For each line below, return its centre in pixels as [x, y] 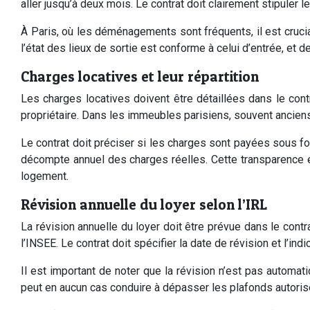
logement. [45, 176]
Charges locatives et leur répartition [140, 76]
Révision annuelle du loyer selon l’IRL [144, 204]
